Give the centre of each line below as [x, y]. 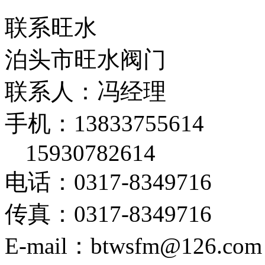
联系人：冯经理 [85, 92]
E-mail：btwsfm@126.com [133, 246]
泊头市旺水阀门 [85, 60]
